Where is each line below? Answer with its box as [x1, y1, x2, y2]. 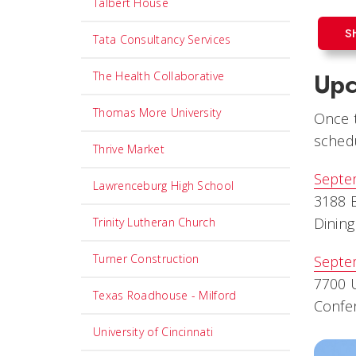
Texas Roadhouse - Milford [93, 288, 237, 303]
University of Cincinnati [93, 324, 214, 339]
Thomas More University [93, 105, 222, 120]
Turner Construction [93, 251, 199, 266]
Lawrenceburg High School [93, 178, 234, 193]
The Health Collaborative [93, 68, 225, 83]
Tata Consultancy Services [93, 32, 231, 47]
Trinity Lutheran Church [93, 215, 215, 230]
